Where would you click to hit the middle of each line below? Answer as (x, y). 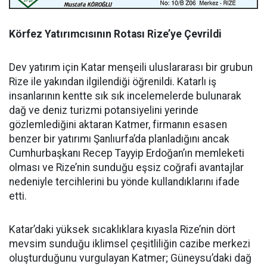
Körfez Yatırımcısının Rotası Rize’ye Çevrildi (115, 34)
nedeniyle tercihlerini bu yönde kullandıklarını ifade (124, 181)
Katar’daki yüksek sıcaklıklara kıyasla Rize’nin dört (122, 229)
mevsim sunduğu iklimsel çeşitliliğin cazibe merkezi (130, 243)
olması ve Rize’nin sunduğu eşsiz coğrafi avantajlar (126, 167)
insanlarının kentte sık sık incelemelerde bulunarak (125, 96)
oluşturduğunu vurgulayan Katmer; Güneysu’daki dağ (130, 258)
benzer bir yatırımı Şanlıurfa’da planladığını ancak (119, 139)
